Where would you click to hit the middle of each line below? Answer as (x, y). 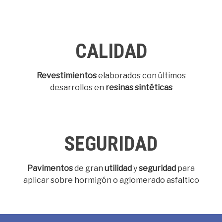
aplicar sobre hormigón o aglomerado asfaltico (111, 180)
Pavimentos (50, 168)
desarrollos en (78, 87)
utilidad (118, 168)
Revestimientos (66, 76)
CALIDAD (111, 51)
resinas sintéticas (139, 87)
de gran (89, 168)
